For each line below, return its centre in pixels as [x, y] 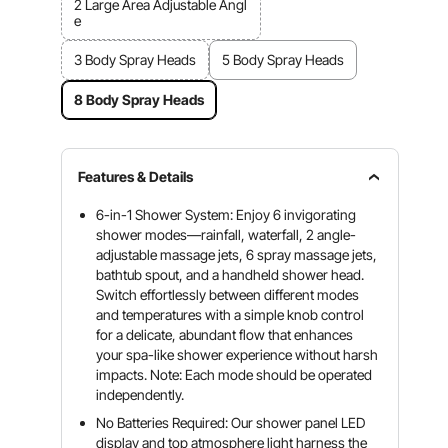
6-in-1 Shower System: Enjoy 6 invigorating [226, 214]
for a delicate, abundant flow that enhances [225, 334]
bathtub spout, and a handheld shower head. [230, 274]
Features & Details [136, 176]
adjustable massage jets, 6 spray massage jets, [237, 254]
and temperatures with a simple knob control [230, 314]
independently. [140, 394]
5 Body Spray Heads [283, 59]
